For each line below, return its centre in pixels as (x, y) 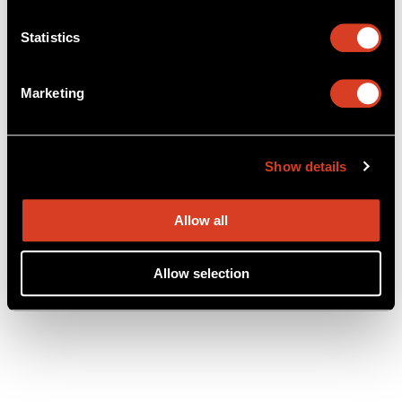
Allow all (201, 221)
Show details (306, 166)
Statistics (50, 38)
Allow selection (201, 273)
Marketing (52, 93)
